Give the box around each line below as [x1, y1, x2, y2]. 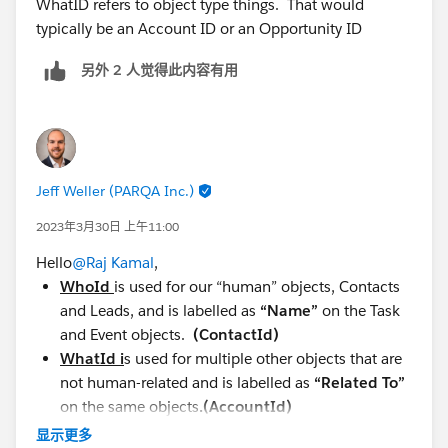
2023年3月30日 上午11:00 [36, 217, 179, 235]
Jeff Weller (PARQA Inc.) [36, 181, 194, 200]
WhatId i [60, 348, 124, 368]
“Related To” [314, 372, 405, 392]
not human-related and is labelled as [60, 372, 314, 392]
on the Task [318, 300, 400, 320]
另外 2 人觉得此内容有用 [81, 61, 238, 80]
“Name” [260, 300, 318, 320]
